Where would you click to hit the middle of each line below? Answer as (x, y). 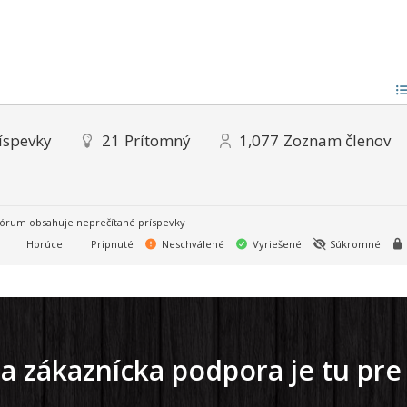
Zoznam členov (337, 141)
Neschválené (192, 244)
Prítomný (158, 141)
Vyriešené (276, 244)
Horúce (43, 244)
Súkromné (354, 244)
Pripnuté (111, 244)
